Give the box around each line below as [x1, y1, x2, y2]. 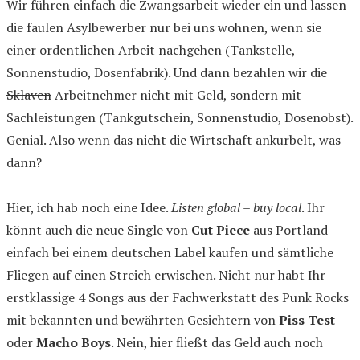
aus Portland [250, 221, 328, 239]
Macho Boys [36, 333, 111, 351]
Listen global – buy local [171, 198, 301, 216]
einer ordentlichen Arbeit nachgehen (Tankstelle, [6, 41, 295, 59]
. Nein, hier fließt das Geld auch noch [111, 333, 323, 351]
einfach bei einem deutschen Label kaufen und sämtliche [6, 243, 333, 261]
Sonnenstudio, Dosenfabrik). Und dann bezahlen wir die [6, 63, 327, 81]
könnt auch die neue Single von [6, 221, 191, 239]
